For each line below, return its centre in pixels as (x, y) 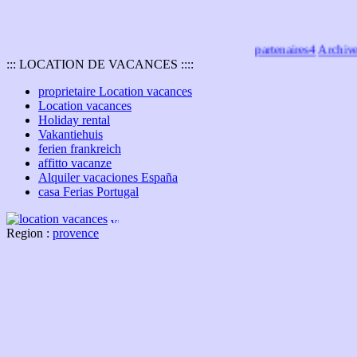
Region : (29, 233)
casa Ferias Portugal (88, 192)
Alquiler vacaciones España (108, 177)
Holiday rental (74, 120)
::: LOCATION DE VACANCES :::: (100, 64)
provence (76, 233)
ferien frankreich (80, 149)
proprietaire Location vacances (115, 91)
